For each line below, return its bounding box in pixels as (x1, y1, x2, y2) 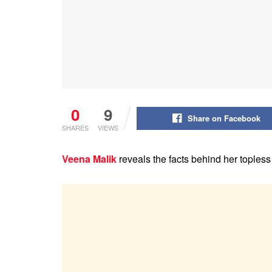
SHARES (62, 122, 89, 132)
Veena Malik (62, 151, 117, 166)
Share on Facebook (187, 112, 260, 124)
